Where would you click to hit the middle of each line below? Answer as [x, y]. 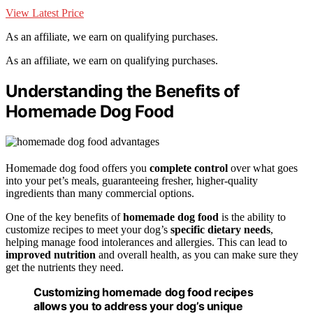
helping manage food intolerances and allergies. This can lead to [146, 242]
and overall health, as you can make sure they [197, 254]
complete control [189, 168]
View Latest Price [45, 13]
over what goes [263, 168]
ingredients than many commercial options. [100, 193]
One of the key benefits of [64, 217]
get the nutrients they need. [65, 267]
